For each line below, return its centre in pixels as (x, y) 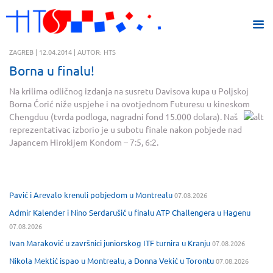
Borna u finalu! (52, 70)
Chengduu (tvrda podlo (53, 116)
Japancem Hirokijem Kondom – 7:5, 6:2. (84, 142)
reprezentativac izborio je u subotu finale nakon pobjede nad (126, 129)
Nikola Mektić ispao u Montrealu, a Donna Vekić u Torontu (112, 260)
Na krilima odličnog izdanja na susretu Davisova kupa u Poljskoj (129, 91)
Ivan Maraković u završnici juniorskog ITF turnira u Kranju (110, 243)
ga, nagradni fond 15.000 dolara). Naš (168, 116)
